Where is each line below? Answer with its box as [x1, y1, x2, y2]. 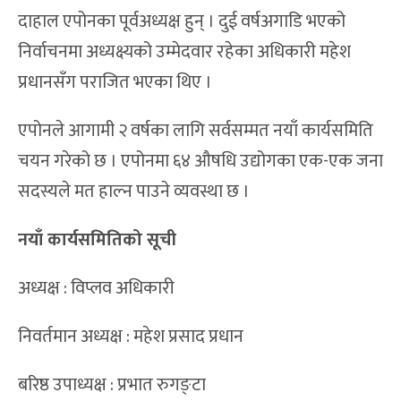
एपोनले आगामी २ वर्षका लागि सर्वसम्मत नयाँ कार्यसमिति [18, 115, 373, 147]
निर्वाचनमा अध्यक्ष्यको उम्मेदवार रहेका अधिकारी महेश [18, 37, 351, 68]
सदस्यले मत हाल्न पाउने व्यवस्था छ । [18, 176, 250, 208]
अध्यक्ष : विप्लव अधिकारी [18, 273, 175, 304]
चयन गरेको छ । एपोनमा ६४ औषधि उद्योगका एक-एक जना [18, 146, 383, 177]
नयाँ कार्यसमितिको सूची [18, 225, 176, 256]
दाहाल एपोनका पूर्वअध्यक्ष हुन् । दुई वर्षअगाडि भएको [18, 6, 346, 38]
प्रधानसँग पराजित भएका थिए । [18, 67, 212, 98]
